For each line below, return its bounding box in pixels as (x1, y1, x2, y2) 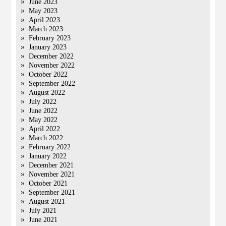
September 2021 (29, 189, 76, 196)
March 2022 (29, 134, 64, 142)
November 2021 (29, 171, 75, 178)
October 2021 (29, 180, 68, 187)
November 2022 (29, 62, 75, 69)
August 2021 (29, 198, 66, 205)
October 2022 (29, 71, 68, 78)
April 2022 (29, 125, 61, 133)
